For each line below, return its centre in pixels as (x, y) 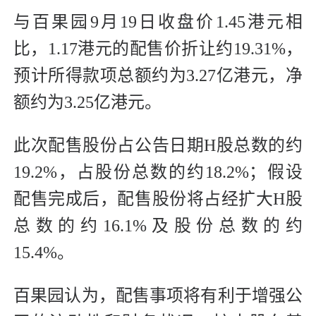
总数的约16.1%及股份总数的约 (158, 226)
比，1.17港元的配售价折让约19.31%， (158, 49)
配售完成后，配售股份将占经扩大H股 (158, 199)
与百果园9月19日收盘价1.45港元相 (158, 22)
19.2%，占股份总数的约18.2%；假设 (158, 172)
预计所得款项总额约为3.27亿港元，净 (158, 76)
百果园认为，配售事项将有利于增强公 (158, 296)
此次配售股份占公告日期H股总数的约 (158, 146)
